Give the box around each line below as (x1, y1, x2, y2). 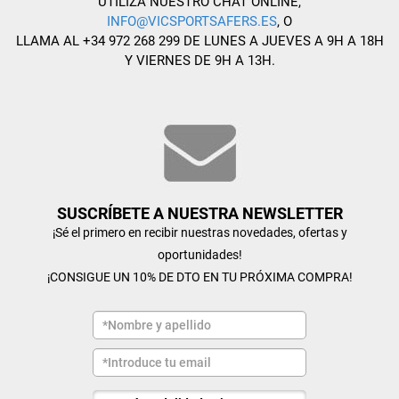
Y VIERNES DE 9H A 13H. (124, 53, 275, 69)
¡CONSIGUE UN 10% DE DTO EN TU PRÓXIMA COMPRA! (46, 270, 353, 284)
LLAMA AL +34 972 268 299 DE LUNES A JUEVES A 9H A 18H (15, 33, 384, 49)
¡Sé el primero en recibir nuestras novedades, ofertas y (52, 225, 347, 240)
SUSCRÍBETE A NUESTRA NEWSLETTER (56, 204, 343, 223)
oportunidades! (157, 248, 242, 262)
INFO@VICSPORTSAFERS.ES (107, 13, 277, 29)
